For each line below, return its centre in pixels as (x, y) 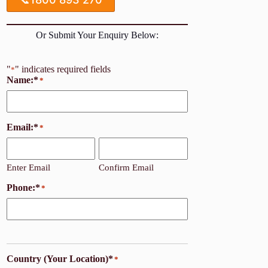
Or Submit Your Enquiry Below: (97, 35)
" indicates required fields (63, 69)
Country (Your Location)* (60, 258)
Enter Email (29, 167)
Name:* (23, 80)
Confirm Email (127, 167)
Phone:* (24, 187)
